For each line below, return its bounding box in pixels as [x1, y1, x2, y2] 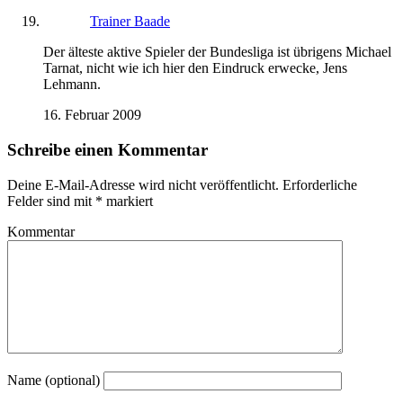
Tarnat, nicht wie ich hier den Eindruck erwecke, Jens [43, 60, 347, 76]
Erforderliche [282, 176, 357, 193]
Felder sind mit [7, 193, 95, 209]
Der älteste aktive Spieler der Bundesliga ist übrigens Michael [43, 44, 391, 60]
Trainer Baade [90, 13, 170, 30]
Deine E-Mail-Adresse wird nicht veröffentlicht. [7, 176, 279, 193]
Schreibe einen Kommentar [7, 139, 208, 159]
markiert [103, 193, 153, 209]
